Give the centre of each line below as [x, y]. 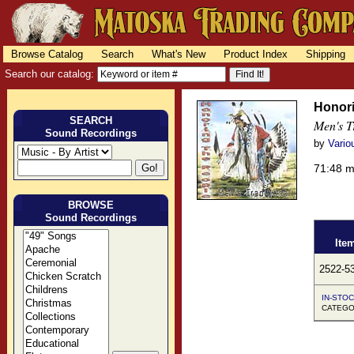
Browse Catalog [47, 55]
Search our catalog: [51, 73]
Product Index [256, 55]
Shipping [326, 55]
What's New [178, 55]
